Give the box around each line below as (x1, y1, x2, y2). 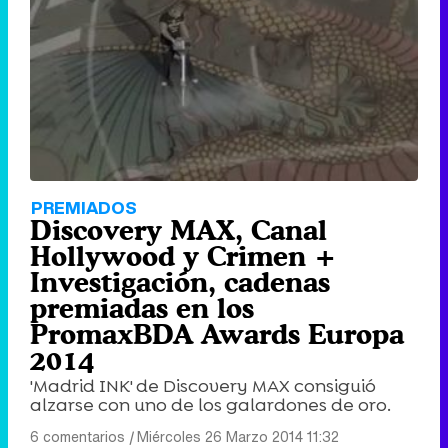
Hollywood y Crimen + (30, 240, 336, 273)
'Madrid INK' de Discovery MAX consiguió (30, 374, 376, 399)
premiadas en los (30, 292, 254, 325)
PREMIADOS (31, 195, 137, 221)
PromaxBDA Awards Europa (30, 318, 404, 351)
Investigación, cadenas (30, 266, 330, 299)
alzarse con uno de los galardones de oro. (30, 393, 391, 418)
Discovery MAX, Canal (30, 214, 327, 247)
